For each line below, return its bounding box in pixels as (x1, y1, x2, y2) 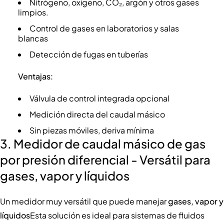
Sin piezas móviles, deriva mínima (29, 124, 154, 135)
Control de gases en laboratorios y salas (29, 22, 179, 33)
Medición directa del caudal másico (29, 108, 165, 119)
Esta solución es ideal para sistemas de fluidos (30, 209, 204, 220)
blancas (17, 32, 48, 43)
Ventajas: (17, 70, 53, 81)
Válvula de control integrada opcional (29, 92, 169, 103)
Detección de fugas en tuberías (29, 48, 148, 59)
